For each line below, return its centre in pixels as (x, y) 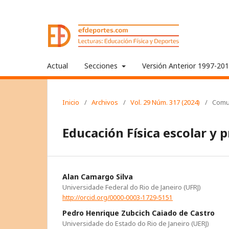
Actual (58, 66)
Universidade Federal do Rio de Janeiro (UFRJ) (132, 187)
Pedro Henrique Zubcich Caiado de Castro (139, 213)
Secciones (102, 66)
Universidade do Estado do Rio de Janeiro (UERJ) (136, 223)
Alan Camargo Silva (98, 177)
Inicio (71, 102)
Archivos (105, 102)
